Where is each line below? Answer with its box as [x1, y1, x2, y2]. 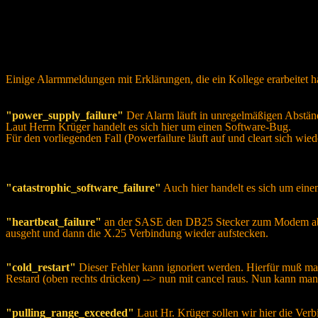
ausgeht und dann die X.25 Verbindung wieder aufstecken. [6, 227, 268, 239]
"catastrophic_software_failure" [6, 182, 161, 194]
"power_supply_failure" [6, 109, 124, 121]
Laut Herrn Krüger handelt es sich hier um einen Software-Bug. [6, 121, 291, 133]
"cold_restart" [6, 261, 76, 273]
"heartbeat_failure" [6, 216, 102, 228]
